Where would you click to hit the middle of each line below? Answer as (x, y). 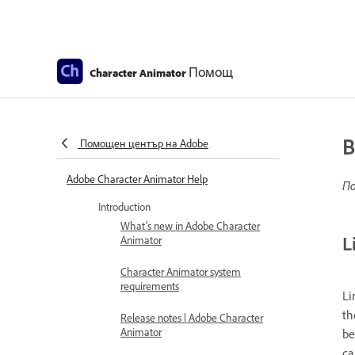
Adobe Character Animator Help (137, 179)
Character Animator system (181, 271)
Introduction (124, 206)
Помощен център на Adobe (144, 143)
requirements (150, 286)
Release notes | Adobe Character (192, 317)
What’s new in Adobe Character (190, 225)
